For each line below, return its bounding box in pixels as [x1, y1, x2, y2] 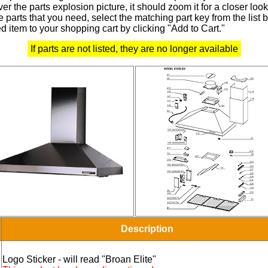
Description [121, 224, 173, 234]
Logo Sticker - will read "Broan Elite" [2, 254, 156, 265]
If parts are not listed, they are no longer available [30, 44, 238, 54]
